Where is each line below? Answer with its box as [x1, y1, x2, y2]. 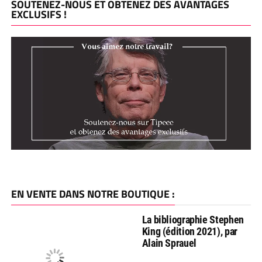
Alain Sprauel [142, 236, 196, 249]
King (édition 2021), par [142, 225, 237, 237]
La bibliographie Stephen [142, 213, 244, 226]
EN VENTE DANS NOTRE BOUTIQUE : [11, 185, 175, 202]
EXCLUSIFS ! [11, 6, 67, 22]
